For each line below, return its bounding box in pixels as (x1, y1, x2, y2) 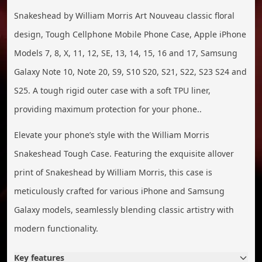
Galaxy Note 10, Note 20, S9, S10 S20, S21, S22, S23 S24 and (14, 65, 247, 77)
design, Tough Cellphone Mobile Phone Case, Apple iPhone (14, 28, 246, 40)
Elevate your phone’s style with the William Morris (14, 129, 209, 140)
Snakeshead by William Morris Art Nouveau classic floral (14, 9, 235, 21)
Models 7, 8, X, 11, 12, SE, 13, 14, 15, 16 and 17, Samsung (14, 47, 237, 58)
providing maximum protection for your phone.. (14, 103, 202, 115)
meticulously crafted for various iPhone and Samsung (14, 185, 225, 196)
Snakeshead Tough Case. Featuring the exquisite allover (14, 147, 234, 159)
